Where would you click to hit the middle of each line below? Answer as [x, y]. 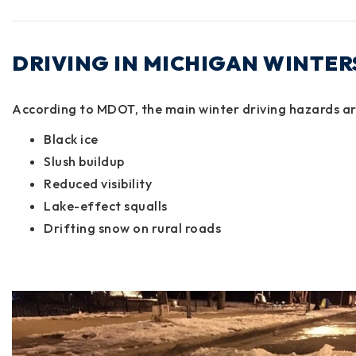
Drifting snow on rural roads [132, 228]
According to [54, 108]
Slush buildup [84, 161]
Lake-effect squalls [106, 205]
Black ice [71, 139]
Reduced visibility [98, 183]
